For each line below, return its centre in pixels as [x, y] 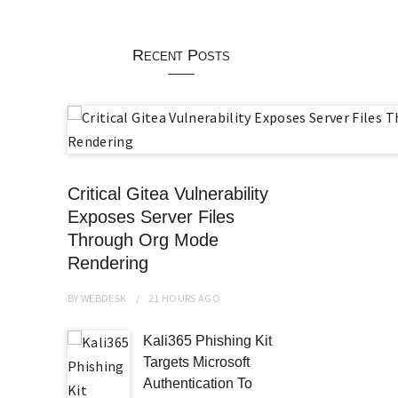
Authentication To [198, 383]
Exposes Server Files [151, 216]
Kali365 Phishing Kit [207, 341]
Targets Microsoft [196, 362]
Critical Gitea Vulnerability [168, 193]
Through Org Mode [143, 239]
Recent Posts [181, 55]
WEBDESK [104, 298]
